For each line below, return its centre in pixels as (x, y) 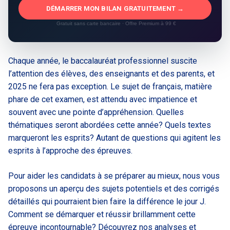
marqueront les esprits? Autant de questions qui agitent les (114, 138)
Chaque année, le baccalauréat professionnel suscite (103, 61)
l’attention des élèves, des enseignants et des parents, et (111, 73)
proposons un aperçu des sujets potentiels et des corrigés (114, 188)
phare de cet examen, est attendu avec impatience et (103, 99)
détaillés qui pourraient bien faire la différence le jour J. (107, 201)
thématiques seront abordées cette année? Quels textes (110, 125)
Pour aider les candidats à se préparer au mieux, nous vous (114, 176)
